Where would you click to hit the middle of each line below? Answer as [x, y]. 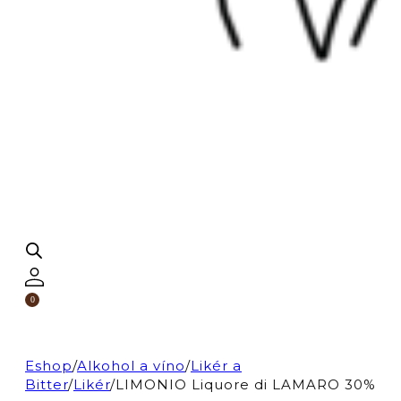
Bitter [47, 384]
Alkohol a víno [131, 365]
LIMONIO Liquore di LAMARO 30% [246, 384]
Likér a [216, 365]
